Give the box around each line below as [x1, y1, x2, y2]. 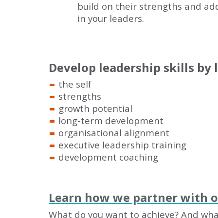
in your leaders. [77, 12, 144, 24]
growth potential [58, 102, 132, 114]
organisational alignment [58, 127, 169, 139]
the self [58, 78, 91, 90]
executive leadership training [58, 139, 186, 151]
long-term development [58, 114, 163, 127]
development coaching [58, 151, 158, 163]
